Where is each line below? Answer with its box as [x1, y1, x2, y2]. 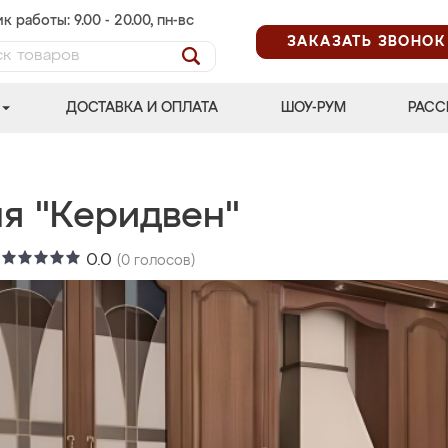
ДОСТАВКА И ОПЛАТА [66, 101, 219, 115]
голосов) [130, 254, 195, 268]
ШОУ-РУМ [280, 101, 346, 115]
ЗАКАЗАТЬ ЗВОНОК [287, 34, 446, 49]
